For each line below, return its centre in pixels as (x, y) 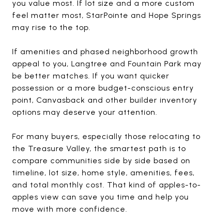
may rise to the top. (51, 27)
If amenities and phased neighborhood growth (105, 51)
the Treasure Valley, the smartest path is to (99, 148)
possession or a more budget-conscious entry (103, 88)
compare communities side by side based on (101, 160)
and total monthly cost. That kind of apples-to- (107, 185)
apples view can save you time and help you (101, 197)
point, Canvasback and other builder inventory (105, 100)
